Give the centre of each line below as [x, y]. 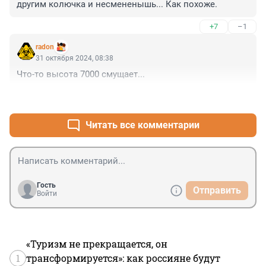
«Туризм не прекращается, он [97, 244]
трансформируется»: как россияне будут [123, 258]
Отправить [217, 191]
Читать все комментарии [142, 125]
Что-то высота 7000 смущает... [81, 75]
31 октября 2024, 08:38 [75, 58]
